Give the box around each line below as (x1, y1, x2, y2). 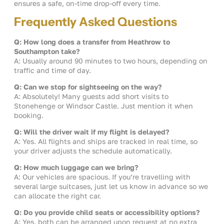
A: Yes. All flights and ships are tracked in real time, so (14, 137, 197, 146)
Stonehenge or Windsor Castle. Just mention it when (14, 101, 193, 110)
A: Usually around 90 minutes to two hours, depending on (14, 56, 207, 65)
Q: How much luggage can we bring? (14, 163, 138, 172)
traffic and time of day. (14, 66, 91, 75)
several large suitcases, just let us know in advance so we (14, 182, 208, 191)
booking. (14, 111, 43, 120)
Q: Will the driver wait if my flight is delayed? (14, 127, 169, 136)
